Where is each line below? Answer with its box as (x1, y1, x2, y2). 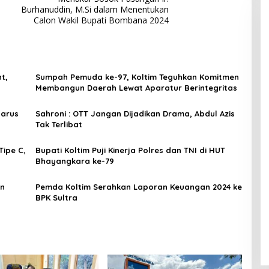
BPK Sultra (35, 193, 77, 203)
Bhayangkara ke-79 (35, 156, 114, 166)
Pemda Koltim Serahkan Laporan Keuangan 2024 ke (35, 182, 242, 192)
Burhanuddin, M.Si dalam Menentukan (21, 4, 169, 16)
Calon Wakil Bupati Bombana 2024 (34, 14, 169, 26)
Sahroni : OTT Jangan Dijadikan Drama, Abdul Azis (35, 109, 235, 119)
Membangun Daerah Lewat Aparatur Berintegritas (35, 83, 237, 93)
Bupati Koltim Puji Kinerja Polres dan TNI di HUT (35, 145, 225, 156)
